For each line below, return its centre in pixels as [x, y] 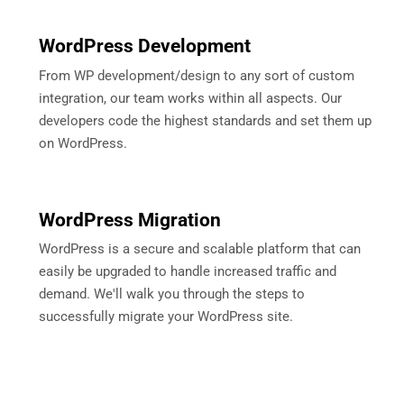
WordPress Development [145, 46]
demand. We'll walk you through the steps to [172, 294]
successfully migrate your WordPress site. [166, 316]
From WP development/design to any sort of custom [197, 75]
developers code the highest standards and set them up [205, 120]
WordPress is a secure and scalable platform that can [200, 248]
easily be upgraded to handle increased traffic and [188, 271]
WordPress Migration [130, 220]
